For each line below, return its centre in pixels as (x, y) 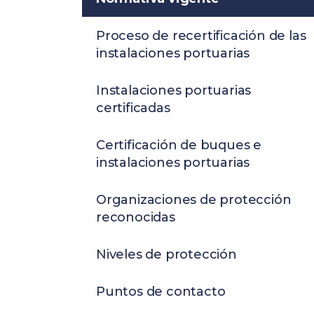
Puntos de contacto (161, 292)
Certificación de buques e (179, 145)
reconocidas (136, 217)
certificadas (133, 108)
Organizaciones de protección (194, 200)
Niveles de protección (166, 254)
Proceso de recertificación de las (201, 36)
